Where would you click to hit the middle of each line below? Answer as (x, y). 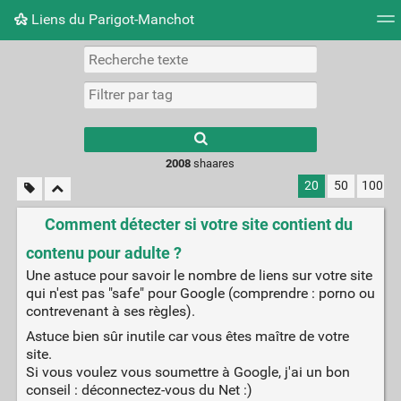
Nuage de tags (60, 58)
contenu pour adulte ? (103, 254)
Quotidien (286, 58)
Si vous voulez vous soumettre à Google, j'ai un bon (188, 372)
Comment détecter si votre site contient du (198, 225)
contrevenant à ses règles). (110, 311)
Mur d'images (181, 58)
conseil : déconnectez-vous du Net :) (139, 390)
